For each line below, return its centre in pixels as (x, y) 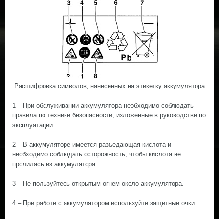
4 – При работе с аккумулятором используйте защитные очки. (104, 203)
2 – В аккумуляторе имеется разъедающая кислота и (92, 144)
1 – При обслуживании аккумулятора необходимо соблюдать (103, 105)
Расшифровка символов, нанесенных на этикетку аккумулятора (109, 86)
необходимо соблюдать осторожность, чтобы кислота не (97, 154)
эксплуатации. (33, 125)
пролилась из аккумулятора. (55, 164)
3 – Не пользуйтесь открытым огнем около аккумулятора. (98, 184)
